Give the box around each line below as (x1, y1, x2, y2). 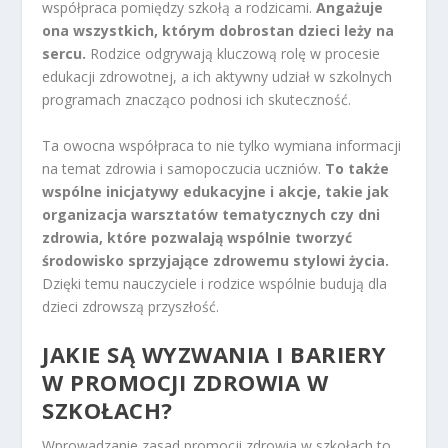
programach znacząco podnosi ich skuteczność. (42, 90, 352, 110)
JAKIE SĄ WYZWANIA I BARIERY (42, 339, 387, 370)
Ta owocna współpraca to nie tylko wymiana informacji (42, 135, 402, 155)
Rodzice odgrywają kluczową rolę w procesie (86, 44, 381, 64)
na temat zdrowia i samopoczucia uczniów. (42, 158, 326, 178)
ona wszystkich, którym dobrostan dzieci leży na (42, 21, 395, 41)
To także (325, 158, 390, 178)
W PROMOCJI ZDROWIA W (42, 367, 329, 398)
